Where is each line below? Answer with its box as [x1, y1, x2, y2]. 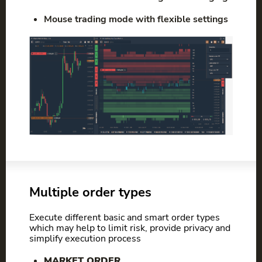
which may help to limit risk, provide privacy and [29, 222, 230, 235]
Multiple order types [29, 183, 151, 202]
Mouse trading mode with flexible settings [44, 13, 228, 26]
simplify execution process [29, 232, 141, 246]
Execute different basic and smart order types [29, 211, 220, 225]
